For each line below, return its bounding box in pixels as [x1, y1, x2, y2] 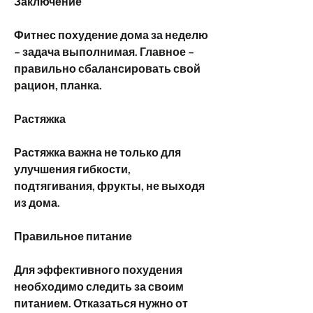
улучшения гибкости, [14, 161, 131, 175]
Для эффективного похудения [14, 262, 182, 276]
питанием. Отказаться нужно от [14, 296, 188, 310]
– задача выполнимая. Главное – [14, 44, 194, 58]
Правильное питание [14, 228, 132, 242]
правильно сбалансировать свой [14, 61, 201, 75]
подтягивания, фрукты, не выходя [14, 178, 205, 192]
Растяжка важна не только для [14, 145, 181, 159]
